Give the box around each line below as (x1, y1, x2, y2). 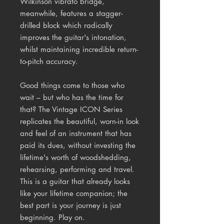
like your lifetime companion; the (20, 188, 127, 198)
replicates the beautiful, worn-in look (20, 116, 139, 126)
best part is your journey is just (20, 200, 121, 210)
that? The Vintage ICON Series (20, 104, 122, 114)
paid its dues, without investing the (20, 140, 135, 150)
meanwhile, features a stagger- (20, 8, 122, 18)
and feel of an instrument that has (20, 128, 131, 138)
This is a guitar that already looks (20, 176, 130, 186)
